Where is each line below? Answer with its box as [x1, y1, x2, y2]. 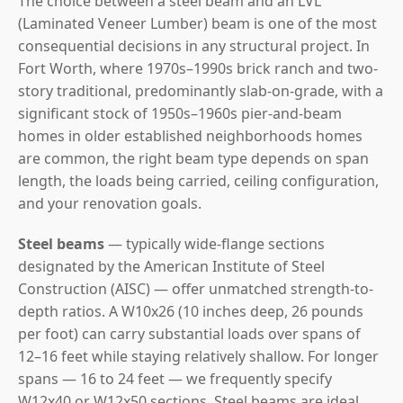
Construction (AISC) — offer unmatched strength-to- [18, 278, 373, 299]
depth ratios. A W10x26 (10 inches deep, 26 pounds [18, 300, 363, 321]
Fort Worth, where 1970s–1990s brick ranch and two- [18, 58, 378, 78]
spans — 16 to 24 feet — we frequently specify [18, 368, 332, 389]
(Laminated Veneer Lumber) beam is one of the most [18, 13, 377, 33]
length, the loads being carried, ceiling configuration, [18, 170, 379, 191]
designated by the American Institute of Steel [18, 255, 325, 276]
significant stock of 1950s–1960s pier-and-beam [18, 103, 342, 123]
